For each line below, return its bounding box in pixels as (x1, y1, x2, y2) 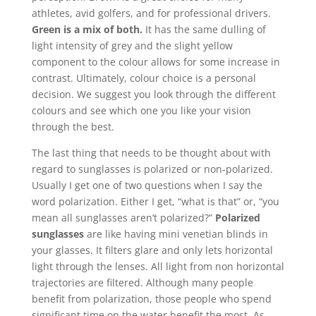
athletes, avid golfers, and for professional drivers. (31, 6, 271, 20)
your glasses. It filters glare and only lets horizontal (31, 243, 273, 257)
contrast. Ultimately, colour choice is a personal (31, 71, 256, 85)
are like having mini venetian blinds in (83, 227, 268, 241)
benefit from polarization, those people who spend (31, 292, 272, 305)
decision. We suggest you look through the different (31, 87, 276, 101)
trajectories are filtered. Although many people (31, 276, 253, 289)
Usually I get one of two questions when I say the (31, 178, 262, 192)
